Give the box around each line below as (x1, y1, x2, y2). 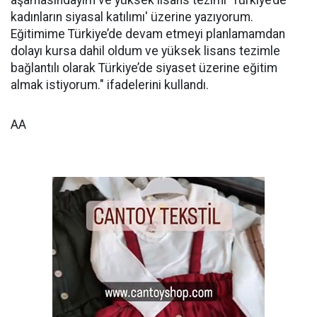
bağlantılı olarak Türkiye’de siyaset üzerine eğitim (11, 61, 277, 75)
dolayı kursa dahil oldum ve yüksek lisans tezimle (11, 44, 280, 58)
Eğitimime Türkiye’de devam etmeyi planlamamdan (11, 27, 285, 41)
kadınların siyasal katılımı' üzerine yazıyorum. (11, 10, 253, 24)
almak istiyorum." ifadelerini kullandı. (11, 78, 209, 92)
